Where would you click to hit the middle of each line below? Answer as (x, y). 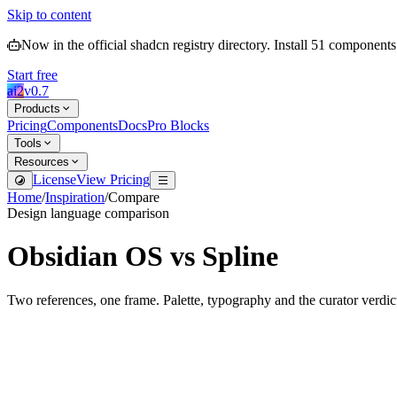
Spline (240, 257)
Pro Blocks (178, 125)
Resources (42, 162)
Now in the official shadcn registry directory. (146, 45)
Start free (32, 75)
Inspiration (75, 197)
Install (292, 45)
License (54, 179)
